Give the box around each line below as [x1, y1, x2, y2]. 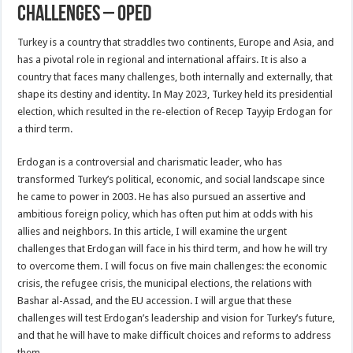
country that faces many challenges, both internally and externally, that [17, 70, 333, 83]
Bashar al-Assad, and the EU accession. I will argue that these [17, 294, 292, 307]
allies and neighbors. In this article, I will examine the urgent [17, 225, 288, 237]
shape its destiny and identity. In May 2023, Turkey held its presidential [17, 87, 333, 100]
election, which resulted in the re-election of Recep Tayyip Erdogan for [17, 105, 333, 117]
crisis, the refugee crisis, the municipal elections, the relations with [17, 277, 313, 289]
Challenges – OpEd [17, 3, 152, 26]
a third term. [17, 122, 73, 135]
